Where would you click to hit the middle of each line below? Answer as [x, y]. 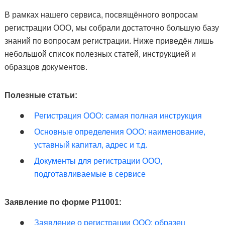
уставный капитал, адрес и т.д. [90, 145]
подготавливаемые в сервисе [90, 174]
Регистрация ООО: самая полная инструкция [118, 116]
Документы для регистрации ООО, [98, 161]
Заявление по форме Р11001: [63, 202]
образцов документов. [46, 67]
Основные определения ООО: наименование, [120, 132]
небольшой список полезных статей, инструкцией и [100, 54]
